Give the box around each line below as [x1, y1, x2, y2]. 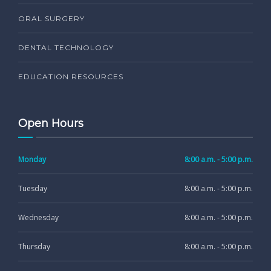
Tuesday [18, 183, 47, 194]
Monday [18, 154, 46, 165]
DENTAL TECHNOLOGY [18, 43, 114, 53]
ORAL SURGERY [18, 14, 85, 24]
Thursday [18, 241, 50, 252]
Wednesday [18, 212, 59, 223]
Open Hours [18, 117, 83, 131]
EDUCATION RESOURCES [18, 72, 123, 82]
